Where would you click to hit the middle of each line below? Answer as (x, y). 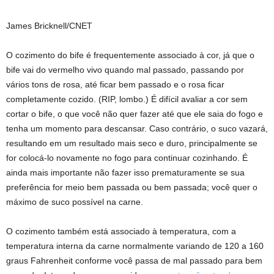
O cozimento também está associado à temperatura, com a (121, 231)
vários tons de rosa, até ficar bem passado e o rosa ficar (115, 84)
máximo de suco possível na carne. (75, 202)
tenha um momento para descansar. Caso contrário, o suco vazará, (137, 128)
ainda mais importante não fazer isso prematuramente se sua (125, 172)
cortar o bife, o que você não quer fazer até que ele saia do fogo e (135, 113)
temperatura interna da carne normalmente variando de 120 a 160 (135, 246)
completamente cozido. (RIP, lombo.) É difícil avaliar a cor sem (127, 99)
